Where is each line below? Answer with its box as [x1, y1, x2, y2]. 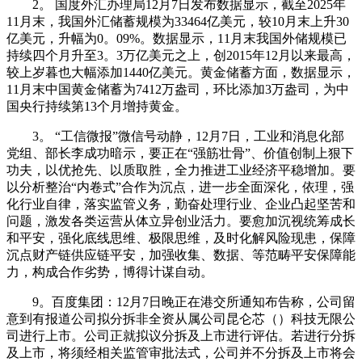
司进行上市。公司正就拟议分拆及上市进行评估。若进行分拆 [6, 328, 356, 343]
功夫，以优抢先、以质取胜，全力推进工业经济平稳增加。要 [6, 162, 356, 177]
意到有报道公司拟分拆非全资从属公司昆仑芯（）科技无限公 [6, 311, 356, 326]
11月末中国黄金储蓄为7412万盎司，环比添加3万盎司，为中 [6, 82, 349, 96]
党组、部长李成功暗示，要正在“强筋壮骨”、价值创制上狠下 [6, 145, 354, 160]
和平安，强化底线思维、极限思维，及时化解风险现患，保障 [6, 230, 356, 245]
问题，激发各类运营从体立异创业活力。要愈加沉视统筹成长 [6, 213, 356, 228]
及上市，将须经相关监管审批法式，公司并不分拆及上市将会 [6, 345, 356, 360]
